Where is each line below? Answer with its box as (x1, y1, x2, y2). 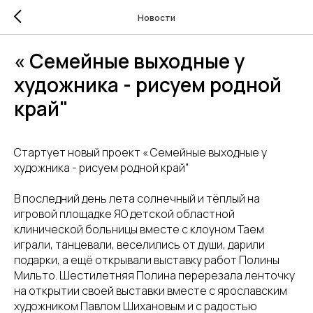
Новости (138, 11, 175, 24)
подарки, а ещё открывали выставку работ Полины (14, 252, 279, 268)
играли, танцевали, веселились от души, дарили (14, 237, 265, 252)
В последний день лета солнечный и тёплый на (14, 191, 260, 206)
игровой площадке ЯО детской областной (14, 206, 235, 221)
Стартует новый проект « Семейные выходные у (14, 145, 267, 160)
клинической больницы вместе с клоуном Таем (14, 221, 264, 237)
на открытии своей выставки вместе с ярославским (14, 283, 287, 298)
